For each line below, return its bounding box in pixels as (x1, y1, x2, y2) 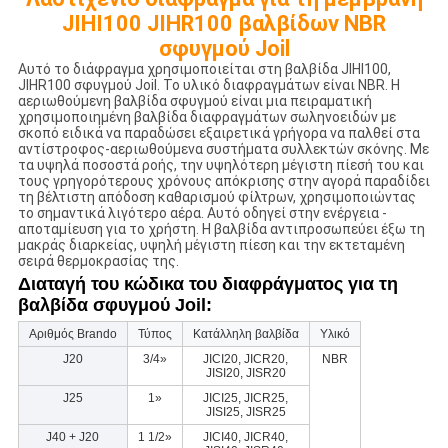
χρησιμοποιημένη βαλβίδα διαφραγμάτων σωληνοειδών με (17, 109, 396, 126)
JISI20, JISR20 (205, 366, 286, 381)
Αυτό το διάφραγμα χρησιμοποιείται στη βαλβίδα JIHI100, (17, 61, 391, 78)
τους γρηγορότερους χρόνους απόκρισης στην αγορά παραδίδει (17, 173, 430, 190)
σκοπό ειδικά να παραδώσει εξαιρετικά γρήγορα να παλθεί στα (17, 125, 420, 142)
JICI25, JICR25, (203, 391, 289, 406)
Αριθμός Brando (28, 327, 117, 342)
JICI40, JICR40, (203, 430, 289, 445)
